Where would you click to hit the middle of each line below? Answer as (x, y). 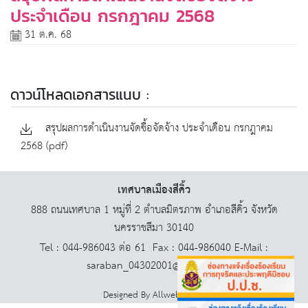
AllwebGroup (179, 296)
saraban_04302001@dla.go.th (154, 266)
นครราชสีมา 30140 (154, 228)
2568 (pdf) (44, 146)
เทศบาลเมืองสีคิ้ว (154, 190)
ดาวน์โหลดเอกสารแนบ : (80, 95)
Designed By (128, 296)
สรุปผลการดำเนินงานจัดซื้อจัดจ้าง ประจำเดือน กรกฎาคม (157, 129)
